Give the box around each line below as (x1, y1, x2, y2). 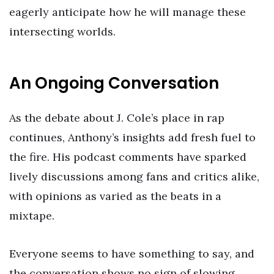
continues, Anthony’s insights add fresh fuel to (9, 130, 256, 145)
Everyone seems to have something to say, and (9, 246, 254, 261)
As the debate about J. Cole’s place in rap (9, 111, 224, 125)
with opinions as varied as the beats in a (9, 189, 221, 204)
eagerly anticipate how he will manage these (9, 4, 246, 19)
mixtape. (9, 209, 54, 223)
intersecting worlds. (9, 24, 116, 39)
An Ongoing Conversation (9, 72, 219, 95)
